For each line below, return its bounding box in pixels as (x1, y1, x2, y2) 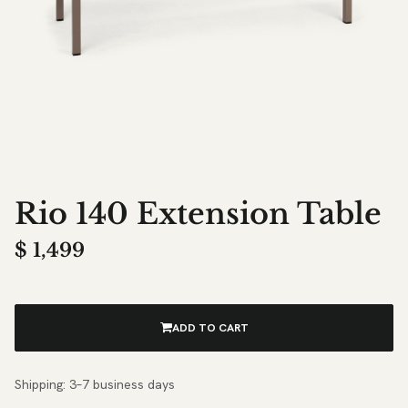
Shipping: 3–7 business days (15, 375, 175, 393)
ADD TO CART (171, 320, 249, 335)
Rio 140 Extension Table (15, 195, 382, 232)
